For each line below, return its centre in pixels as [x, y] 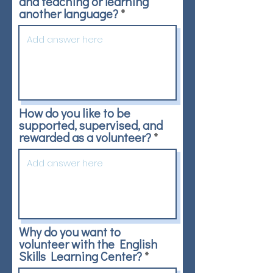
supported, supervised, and [91, 125]
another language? [69, 13]
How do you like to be [75, 113]
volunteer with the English [88, 244]
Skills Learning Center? [80, 256]
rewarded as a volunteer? [85, 137]
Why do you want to [70, 232]
